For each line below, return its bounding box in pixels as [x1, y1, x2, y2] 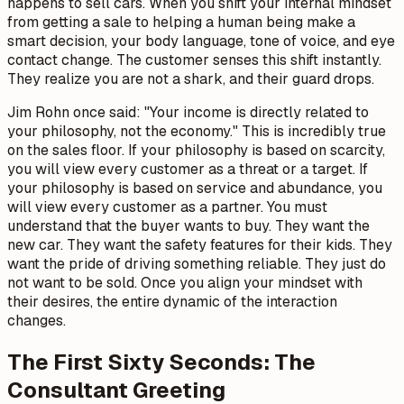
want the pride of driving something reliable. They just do [7, 254, 386, 274]
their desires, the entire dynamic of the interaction [7, 292, 337, 312]
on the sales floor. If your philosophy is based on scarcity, [7, 141, 385, 161]
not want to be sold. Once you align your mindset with [7, 273, 363, 293]
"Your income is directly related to [144, 103, 369, 123]
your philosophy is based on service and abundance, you [7, 179, 382, 198]
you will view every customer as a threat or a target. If [7, 160, 368, 179]
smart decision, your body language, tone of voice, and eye [7, 32, 395, 51]
